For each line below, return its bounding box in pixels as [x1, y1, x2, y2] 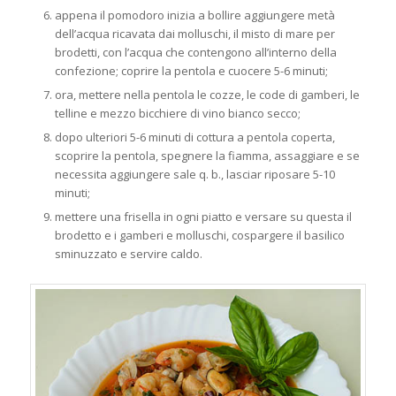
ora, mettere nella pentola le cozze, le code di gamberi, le [54, 86, 360, 103]
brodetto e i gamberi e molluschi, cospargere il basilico [54, 226, 345, 243]
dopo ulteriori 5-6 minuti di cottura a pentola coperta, [54, 128, 335, 145]
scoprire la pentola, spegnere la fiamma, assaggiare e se [54, 147, 360, 164]
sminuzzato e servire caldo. [54, 245, 202, 262]
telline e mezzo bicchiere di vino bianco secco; [54, 104, 301, 121]
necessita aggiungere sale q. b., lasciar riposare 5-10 [54, 165, 335, 182]
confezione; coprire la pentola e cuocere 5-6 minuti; [54, 62, 328, 79]
